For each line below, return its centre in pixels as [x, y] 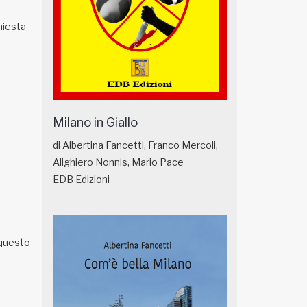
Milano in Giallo [95, 123]
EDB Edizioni [81, 180]
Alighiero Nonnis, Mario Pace [118, 162]
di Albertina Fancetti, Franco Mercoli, [135, 145]
